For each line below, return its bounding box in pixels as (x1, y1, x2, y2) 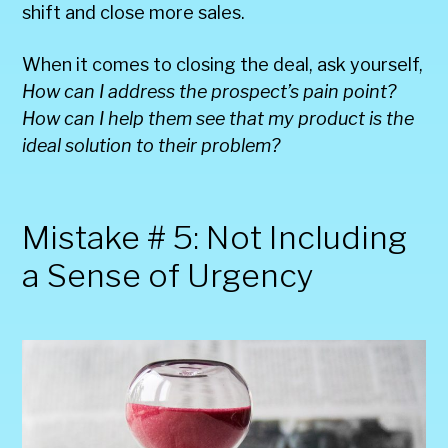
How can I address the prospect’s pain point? (22, 81, 397, 103)
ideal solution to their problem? (22, 135, 281, 157)
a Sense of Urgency (22, 256, 315, 296)
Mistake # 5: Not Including (22, 218, 408, 258)
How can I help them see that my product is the (22, 108, 415, 130)
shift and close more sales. (22, 2, 246, 24)
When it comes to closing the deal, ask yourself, (22, 54, 424, 76)
